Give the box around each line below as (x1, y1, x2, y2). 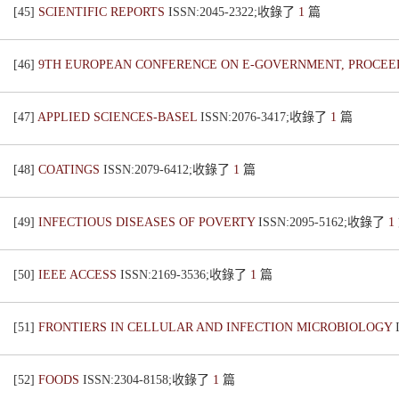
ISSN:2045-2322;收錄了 (168, 5, 298, 19)
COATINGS (38, 163, 103, 176)
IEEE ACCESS (38, 268, 120, 281)
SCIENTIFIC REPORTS (38, 5, 168, 19)
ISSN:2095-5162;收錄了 (258, 216, 388, 229)
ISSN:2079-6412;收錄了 (103, 163, 233, 176)
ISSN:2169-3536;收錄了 (120, 268, 250, 281)
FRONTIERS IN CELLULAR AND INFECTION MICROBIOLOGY (38, 321, 395, 334)
